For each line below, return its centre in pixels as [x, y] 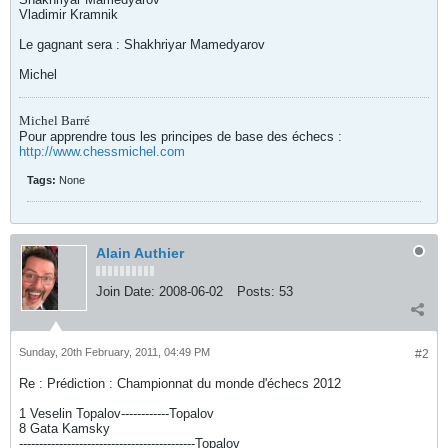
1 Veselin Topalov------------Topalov [116, 413]
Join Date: [125, 291]
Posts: [256, 291]
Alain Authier [140, 253]
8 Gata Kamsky [64, 428]
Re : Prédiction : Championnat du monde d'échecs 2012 [180, 383]
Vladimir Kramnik [68, 14]
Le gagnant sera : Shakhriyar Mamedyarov [142, 44]
